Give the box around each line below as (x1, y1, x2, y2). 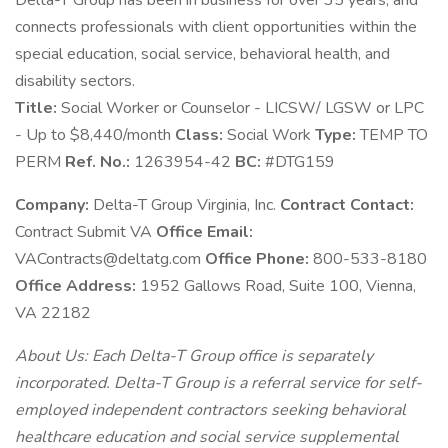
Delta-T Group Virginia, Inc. (93, 194, 280, 216)
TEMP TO (360, 124, 428, 146)
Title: (15, 97, 61, 119)
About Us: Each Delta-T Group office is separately (15, 345, 373, 367)
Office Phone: (205, 248, 313, 270)
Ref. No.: (65, 151, 134, 173)
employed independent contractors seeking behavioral (15, 399, 406, 421)
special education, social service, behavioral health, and (15, 43, 390, 65)
